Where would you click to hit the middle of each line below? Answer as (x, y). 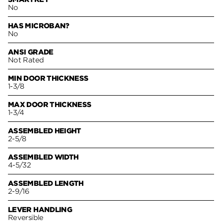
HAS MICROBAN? (39, 26)
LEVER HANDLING (40, 209)
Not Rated (26, 60)
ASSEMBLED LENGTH (46, 183)
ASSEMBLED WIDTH (43, 157)
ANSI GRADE (31, 52)
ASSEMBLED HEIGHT (45, 131)
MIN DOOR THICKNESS (48, 78)
